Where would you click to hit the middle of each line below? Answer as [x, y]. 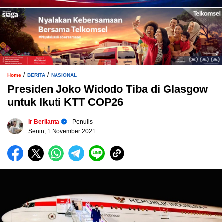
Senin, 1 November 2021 [62, 131]
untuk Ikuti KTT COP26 [65, 102]
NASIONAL [64, 75]
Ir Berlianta [44, 122]
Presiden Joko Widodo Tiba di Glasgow [108, 89]
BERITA [36, 75]
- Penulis [80, 122]
